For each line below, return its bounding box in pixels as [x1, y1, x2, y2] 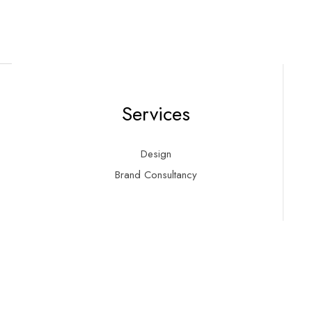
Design [140, 146, 171, 162]
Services [121, 99, 190, 128]
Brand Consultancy [114, 166, 197, 182]
